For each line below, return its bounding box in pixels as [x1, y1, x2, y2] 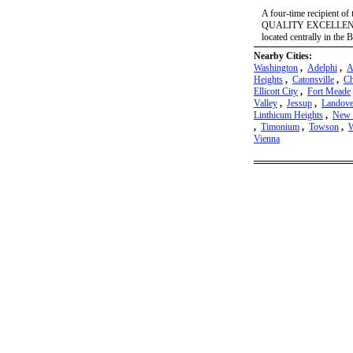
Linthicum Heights [254, 110, 323, 121]
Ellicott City [254, 86, 298, 98]
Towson [309, 121, 339, 133]
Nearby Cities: [254, 50, 312, 62]
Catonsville [292, 74, 334, 86]
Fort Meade [307, 86, 351, 98]
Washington [254, 62, 298, 74]
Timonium [261, 121, 299, 133]
